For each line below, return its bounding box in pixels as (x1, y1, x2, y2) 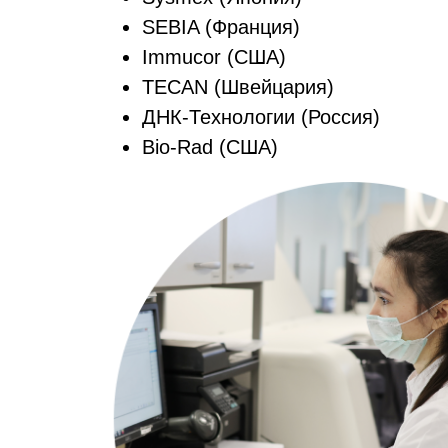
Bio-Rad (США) (142, 136, 278, 158)
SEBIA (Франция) (142, 16, 300, 38)
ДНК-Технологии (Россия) (142, 106, 380, 128)
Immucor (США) (142, 46, 286, 68)
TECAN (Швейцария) (142, 76, 334, 98)
